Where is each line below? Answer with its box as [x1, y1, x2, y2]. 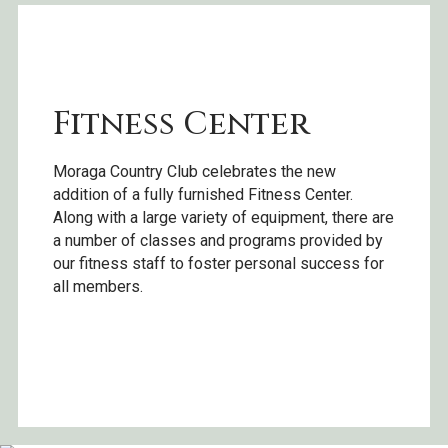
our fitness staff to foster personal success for [53, 254, 384, 274]
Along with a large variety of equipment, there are [53, 208, 394, 228]
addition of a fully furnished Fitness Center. [53, 185, 353, 205]
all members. [53, 277, 143, 297]
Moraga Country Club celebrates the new [53, 162, 336, 182]
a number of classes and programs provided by [53, 231, 383, 251]
